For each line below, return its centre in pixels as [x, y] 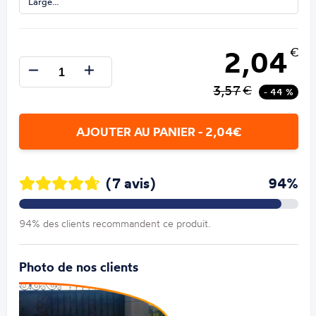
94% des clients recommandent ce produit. [115, 224]
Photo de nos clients [79, 267]
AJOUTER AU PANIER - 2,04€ [158, 132]
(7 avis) [131, 183]
